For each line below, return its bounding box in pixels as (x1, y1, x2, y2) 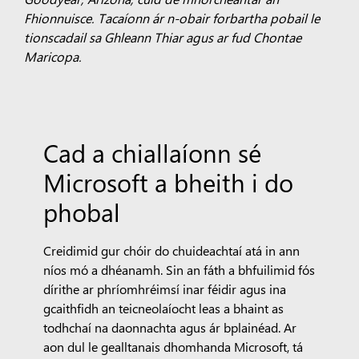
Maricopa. (23, 47, 82, 66)
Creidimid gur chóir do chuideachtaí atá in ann (43, 240, 301, 259)
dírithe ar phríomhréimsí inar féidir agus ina (43, 279, 287, 297)
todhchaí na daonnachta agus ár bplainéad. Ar (43, 317, 297, 336)
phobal (43, 195, 121, 229)
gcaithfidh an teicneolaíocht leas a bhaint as (43, 298, 284, 317)
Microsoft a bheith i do (43, 165, 294, 200)
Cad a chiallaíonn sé (43, 135, 262, 170)
